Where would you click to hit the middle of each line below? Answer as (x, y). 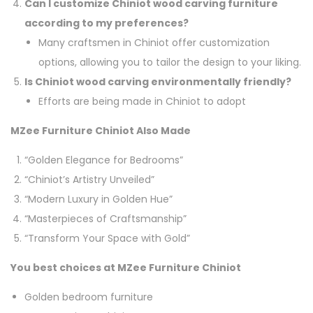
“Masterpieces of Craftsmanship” (105, 218)
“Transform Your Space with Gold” (107, 238)
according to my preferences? (107, 23)
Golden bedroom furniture (89, 297)
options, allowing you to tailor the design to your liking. (170, 62)
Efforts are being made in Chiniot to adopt (142, 101)
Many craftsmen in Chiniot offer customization (154, 42)
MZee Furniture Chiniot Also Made (101, 130)
